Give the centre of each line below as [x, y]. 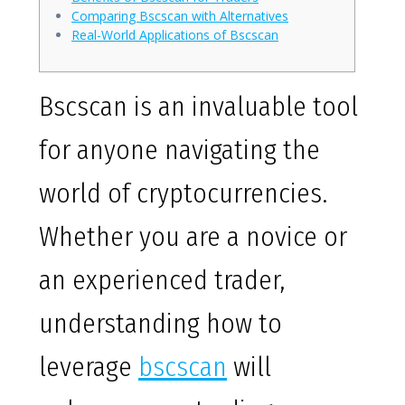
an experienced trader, [162, 281]
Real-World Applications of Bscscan [175, 35]
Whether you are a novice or [193, 237]
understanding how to [160, 324]
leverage [89, 367]
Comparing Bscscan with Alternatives [180, 16]
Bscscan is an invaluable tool [198, 107]
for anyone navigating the [179, 151]
